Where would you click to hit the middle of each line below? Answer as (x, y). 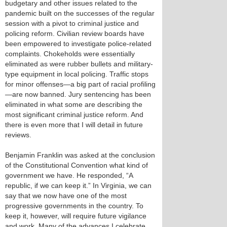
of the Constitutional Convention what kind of (77, 165)
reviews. (18, 135)
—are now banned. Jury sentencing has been (78, 94)
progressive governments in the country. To (74, 206)
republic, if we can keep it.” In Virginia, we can (78, 185)
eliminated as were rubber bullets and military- (79, 64)
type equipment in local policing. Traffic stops (77, 74)
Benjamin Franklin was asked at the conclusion (80, 155)
